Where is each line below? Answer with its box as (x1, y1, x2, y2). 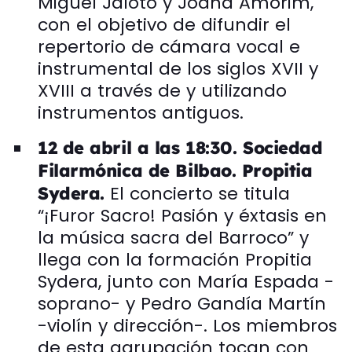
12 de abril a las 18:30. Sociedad (38, 136, 323, 159)
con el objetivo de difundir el (38, 12, 291, 37)
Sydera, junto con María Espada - (38, 269, 334, 294)
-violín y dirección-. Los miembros (38, 313, 337, 338)
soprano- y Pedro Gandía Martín (38, 291, 326, 316)
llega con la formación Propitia (38, 247, 312, 272)
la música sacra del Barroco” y (38, 225, 309, 250)
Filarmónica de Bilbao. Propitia (38, 159, 313, 181)
